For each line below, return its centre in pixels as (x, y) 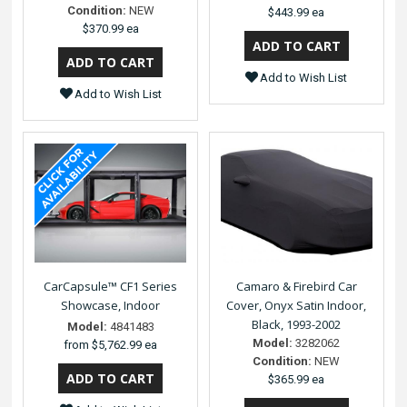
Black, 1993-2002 (297, 325)
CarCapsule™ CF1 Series (111, 287)
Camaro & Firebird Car (296, 287)
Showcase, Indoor (111, 306)
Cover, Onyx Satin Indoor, (297, 306)
